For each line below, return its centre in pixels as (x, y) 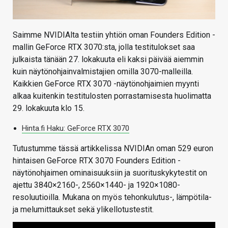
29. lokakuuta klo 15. (49, 108)
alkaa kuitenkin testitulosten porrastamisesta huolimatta (112, 96)
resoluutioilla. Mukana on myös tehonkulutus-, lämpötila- (112, 197)
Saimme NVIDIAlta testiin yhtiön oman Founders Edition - (114, 35)
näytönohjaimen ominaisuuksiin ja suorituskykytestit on (110, 173)
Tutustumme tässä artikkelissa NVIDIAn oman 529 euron (113, 149)
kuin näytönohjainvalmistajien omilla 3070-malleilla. (103, 72)
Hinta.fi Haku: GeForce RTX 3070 (76, 129)
